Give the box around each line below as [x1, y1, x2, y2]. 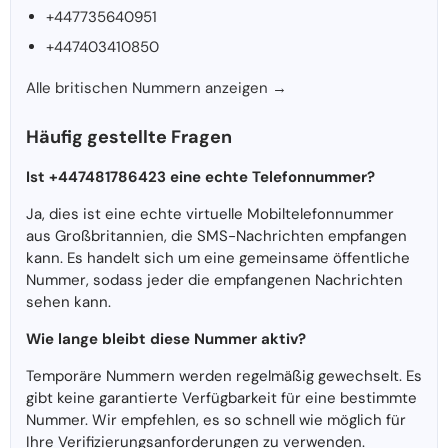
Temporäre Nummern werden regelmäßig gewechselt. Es [26, 366, 422, 387]
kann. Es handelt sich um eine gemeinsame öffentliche [26, 248, 410, 269]
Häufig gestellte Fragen [26, 125, 232, 150]
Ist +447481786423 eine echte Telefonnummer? [26, 167, 375, 188]
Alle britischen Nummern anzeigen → [26, 78, 287, 99]
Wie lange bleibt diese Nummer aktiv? [26, 329, 306, 350]
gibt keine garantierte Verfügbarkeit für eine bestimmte [26, 388, 417, 409]
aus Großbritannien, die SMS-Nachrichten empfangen [26, 226, 407, 247]
